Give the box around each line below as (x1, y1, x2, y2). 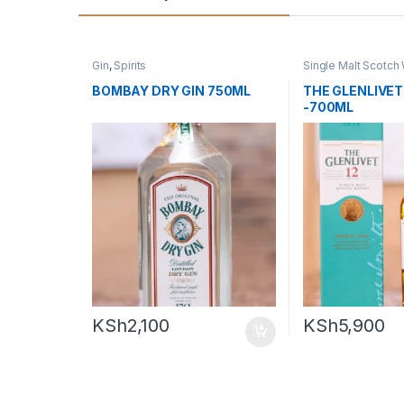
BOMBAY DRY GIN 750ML (91, 82, 252, 98)
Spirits (114, 59, 147, 73)
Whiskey (302, 69, 349, 84)
